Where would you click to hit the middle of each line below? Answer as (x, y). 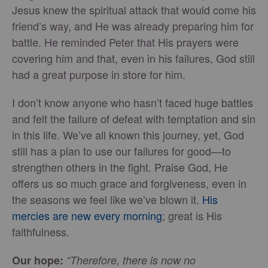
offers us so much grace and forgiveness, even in (129, 183)
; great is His (192, 216)
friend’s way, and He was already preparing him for (133, 26)
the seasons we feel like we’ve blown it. (107, 200)
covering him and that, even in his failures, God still (133, 58)
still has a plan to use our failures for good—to (121, 151)
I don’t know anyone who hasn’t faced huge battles (133, 103)
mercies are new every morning (87, 216)
